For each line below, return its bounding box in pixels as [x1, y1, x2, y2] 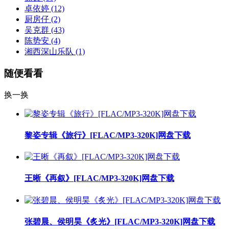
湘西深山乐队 [25, 47, 74, 56]
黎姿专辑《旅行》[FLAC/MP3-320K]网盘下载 [25, 130, 191, 140]
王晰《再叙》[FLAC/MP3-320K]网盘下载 [25, 174, 174, 183]
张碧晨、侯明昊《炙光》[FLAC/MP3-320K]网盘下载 [25, 217, 215, 226]
